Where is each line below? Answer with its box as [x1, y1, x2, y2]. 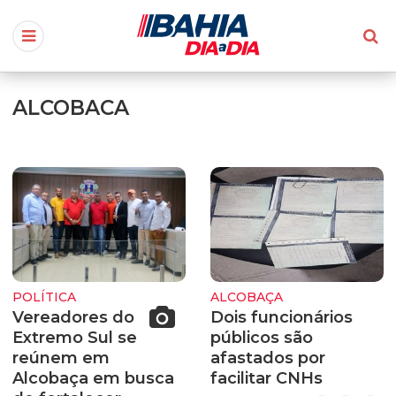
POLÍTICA [12, 289, 76, 306]
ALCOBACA [12, 95, 129, 120]
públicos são [210, 327, 313, 347]
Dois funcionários [210, 307, 353, 327]
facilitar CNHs [210, 368, 323, 388]
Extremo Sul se [12, 327, 137, 347]
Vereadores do [12, 307, 134, 327]
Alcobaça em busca [12, 368, 174, 388]
